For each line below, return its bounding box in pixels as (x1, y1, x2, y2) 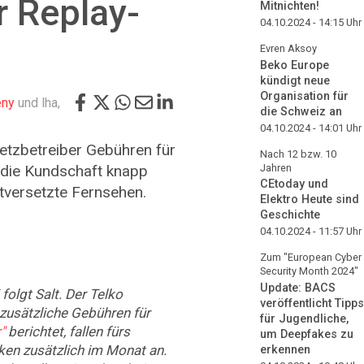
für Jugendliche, (260, 312, 349, 327)
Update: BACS (260, 281, 336, 296)
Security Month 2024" (260, 265, 358, 278)
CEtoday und (260, 177, 328, 192)
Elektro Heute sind (260, 193, 359, 207)
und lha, (15, 94, 60, 110)
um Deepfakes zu (260, 327, 353, 342)
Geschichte (260, 208, 320, 223)
